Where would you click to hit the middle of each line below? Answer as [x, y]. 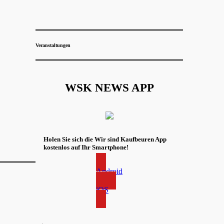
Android [109, 171]
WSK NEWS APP [109, 88]
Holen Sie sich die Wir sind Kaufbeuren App [105, 139]
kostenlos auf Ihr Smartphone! [86, 147]
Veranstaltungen [53, 45]
